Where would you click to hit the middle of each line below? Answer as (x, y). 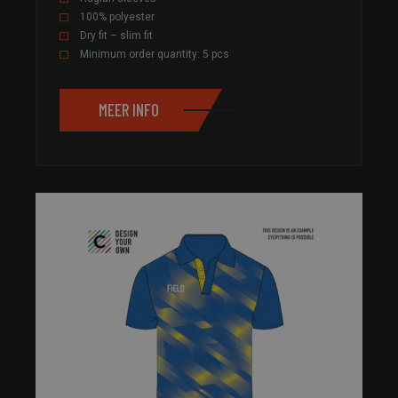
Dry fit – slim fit (116, 35)
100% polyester (117, 16)
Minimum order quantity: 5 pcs (155, 54)
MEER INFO (128, 110)
